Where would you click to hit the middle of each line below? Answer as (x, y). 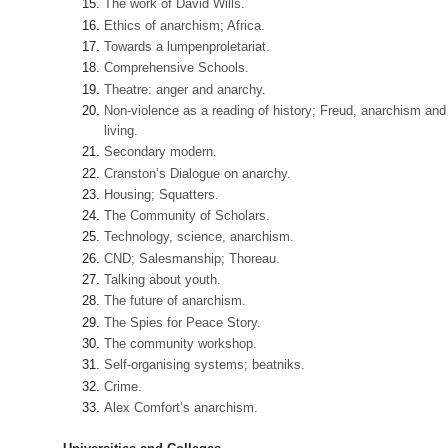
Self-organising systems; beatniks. (205, 365)
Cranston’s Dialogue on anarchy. (198, 173)
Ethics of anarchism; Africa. (185, 25)
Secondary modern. (161, 152)
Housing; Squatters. (162, 194)
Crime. (123, 386)
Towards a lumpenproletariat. (187, 47)
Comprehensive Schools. (177, 68)
